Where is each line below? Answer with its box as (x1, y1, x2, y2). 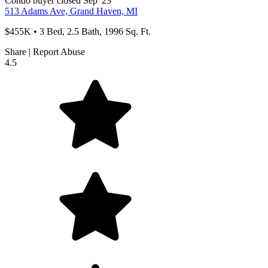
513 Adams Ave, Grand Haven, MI (5, 6, 138, 17)
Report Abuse (33, 47, 85, 57)
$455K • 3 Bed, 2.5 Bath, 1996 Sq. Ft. (5, 26, 151, 37)
